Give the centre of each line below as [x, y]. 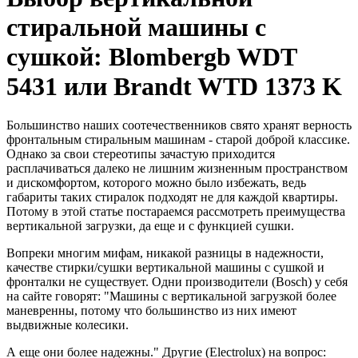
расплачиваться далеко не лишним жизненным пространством [177, 169]
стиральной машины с [136, 27]
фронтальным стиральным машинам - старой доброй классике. [178, 140]
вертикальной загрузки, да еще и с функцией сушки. [150, 226]
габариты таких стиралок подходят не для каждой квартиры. [172, 197]
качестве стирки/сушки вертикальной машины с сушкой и [165, 268]
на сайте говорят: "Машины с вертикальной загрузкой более [171, 296]
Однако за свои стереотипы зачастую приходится [141, 154]
